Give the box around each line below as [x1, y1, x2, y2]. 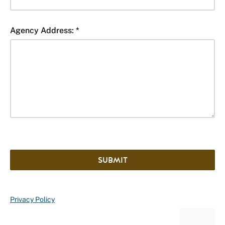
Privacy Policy [10, 195, 55, 203]
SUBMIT [97, 155, 128, 165]
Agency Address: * [10, 26, 79, 35]
